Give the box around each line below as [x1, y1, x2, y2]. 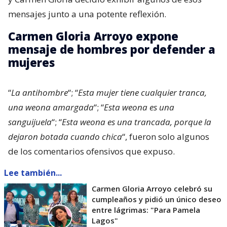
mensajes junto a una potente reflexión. [8, 8, 166, 20]
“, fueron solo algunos [122, 131, 209, 143]
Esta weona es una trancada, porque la [62, 116, 211, 128]
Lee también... [4, 167, 62, 179]
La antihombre [11, 87, 68, 99]
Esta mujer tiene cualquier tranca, [78, 87, 207, 99]
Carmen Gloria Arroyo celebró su [92, 183, 212, 194]
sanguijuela [8, 116, 52, 128]
